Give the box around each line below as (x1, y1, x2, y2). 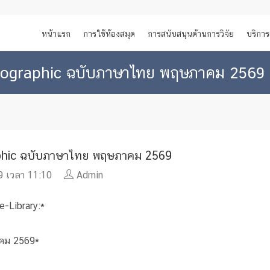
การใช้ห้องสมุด (83, 29, 135, 39)
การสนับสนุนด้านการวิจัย (148, 29, 234, 39)
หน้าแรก (42, 29, 71, 39)
